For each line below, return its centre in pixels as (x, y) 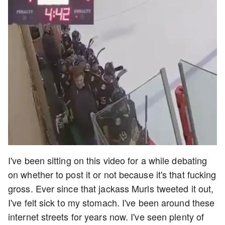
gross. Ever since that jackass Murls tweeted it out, (111, 188)
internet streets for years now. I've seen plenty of (106, 216)
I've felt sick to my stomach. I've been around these (111, 202)
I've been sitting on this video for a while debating (108, 160)
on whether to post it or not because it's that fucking (112, 174)
